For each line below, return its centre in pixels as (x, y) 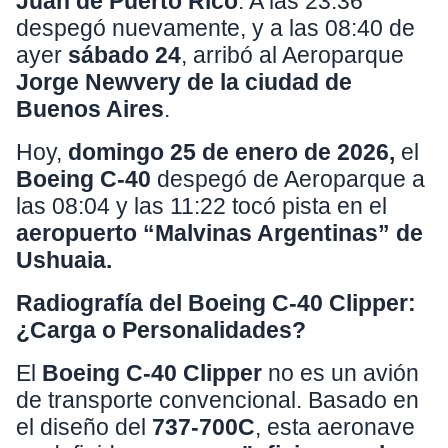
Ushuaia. (64, 260)
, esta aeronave (335, 427)
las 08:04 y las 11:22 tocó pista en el (201, 206)
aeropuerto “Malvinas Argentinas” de (219, 233)
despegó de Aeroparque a (291, 179)
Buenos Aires (90, 109)
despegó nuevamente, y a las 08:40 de (215, 28)
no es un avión (340, 373)
